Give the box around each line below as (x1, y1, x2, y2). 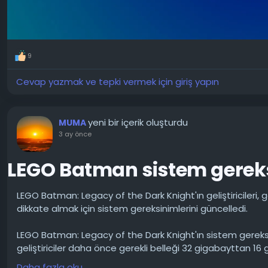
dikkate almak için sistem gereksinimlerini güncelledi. (17, 202, 248, 215)
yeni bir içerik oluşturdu (88, 116, 188, 129)
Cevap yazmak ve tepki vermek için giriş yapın (16, 75, 219, 89)
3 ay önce (59, 129, 92, 139)
